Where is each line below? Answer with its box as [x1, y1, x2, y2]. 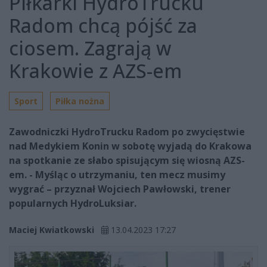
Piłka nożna [55, 95, 104, 107]
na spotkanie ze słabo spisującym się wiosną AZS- [9, 154, 245, 167]
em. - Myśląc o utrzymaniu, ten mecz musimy [9, 168, 225, 182]
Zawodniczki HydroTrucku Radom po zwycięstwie [9, 125, 245, 139]
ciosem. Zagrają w [9, 35, 171, 61]
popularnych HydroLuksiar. [9, 197, 136, 210]
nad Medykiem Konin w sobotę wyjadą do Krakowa [9, 139, 252, 153]
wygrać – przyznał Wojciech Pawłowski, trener [9, 182, 231, 196]
